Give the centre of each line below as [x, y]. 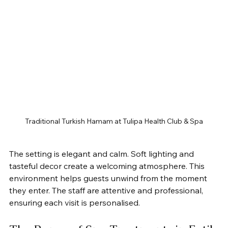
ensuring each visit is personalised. [75, 202]
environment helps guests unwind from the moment [109, 178]
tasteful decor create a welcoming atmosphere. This [108, 166]
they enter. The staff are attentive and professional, [107, 190]
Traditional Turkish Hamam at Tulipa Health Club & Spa [114, 121]
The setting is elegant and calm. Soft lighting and [103, 153]
